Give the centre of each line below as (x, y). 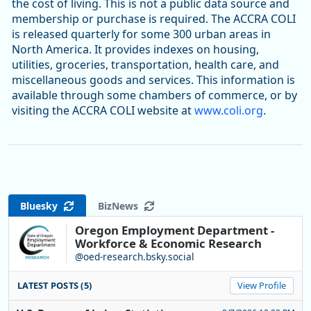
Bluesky (42, 205)
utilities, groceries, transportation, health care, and (145, 65)
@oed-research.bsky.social (135, 257)
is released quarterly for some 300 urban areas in (141, 34)
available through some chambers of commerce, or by (154, 95)
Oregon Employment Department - (175, 230)
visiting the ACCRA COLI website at (103, 111)
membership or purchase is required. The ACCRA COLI (154, 19)
